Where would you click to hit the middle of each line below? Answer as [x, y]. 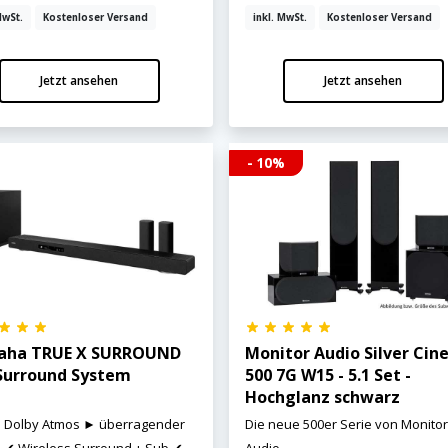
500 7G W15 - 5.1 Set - [328, 375]
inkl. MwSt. [280, 18]
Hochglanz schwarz [323, 397]
